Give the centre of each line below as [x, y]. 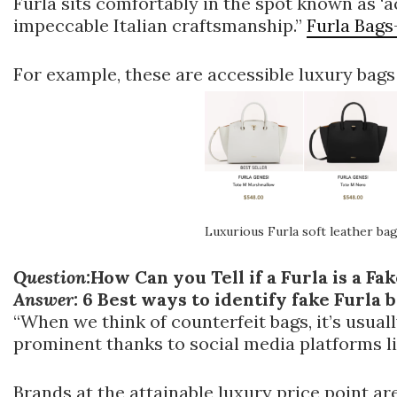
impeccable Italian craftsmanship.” [160, 26]
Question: [52, 277]
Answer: [46, 300]
